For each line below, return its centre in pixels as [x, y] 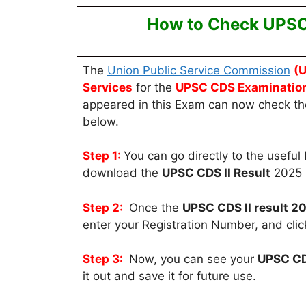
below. [101, 121]
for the [154, 87]
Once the [154, 207]
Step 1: [102, 156]
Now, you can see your [192, 259]
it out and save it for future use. [169, 276]
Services [108, 87]
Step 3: [103, 259]
